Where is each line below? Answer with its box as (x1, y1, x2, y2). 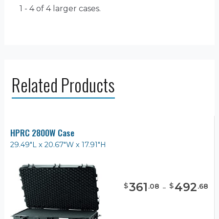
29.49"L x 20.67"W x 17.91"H (10, 140, 106, 149)
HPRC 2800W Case (10, 126, 74, 139)
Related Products (12, 71, 115, 97)
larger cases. (51, 3, 101, 13)
